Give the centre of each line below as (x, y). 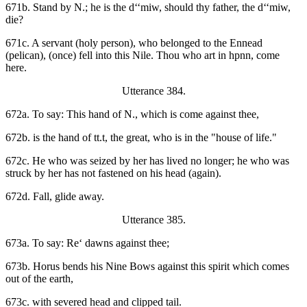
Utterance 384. (153, 91)
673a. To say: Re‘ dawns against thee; (87, 243)
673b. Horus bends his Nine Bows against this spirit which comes (147, 267)
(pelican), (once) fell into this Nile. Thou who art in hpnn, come (143, 56)
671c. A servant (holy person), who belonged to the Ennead (134, 43)
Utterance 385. (153, 220)
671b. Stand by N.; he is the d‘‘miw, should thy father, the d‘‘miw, (148, 8)
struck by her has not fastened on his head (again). (113, 173)
